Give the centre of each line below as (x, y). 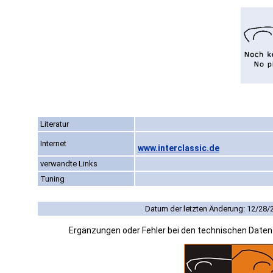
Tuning (52, 179)
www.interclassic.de (179, 148)
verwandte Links (69, 164)
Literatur (55, 124)
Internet (53, 144)
